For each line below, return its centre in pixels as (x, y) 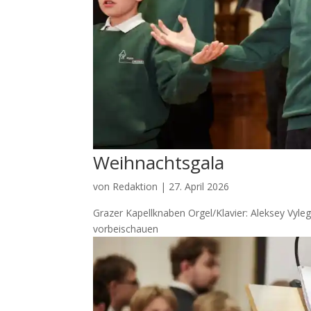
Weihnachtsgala (159, 162)
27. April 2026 (199, 186)
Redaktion (135, 186)
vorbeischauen (126, 228)
